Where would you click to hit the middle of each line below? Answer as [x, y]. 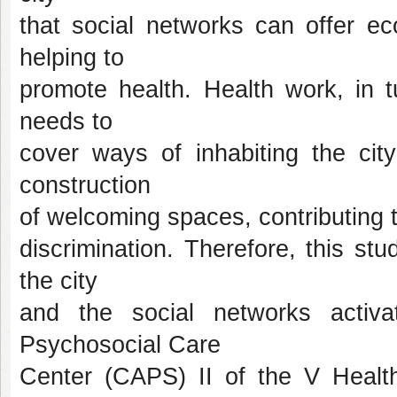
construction [85, 185]
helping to [72, 58]
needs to [66, 121]
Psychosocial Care [120, 345]
